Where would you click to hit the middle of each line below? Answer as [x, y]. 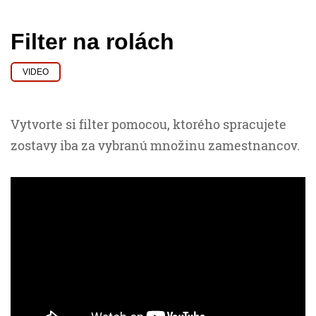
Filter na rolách [92, 42]
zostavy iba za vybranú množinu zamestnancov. [155, 146]
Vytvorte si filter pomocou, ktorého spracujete [148, 124]
